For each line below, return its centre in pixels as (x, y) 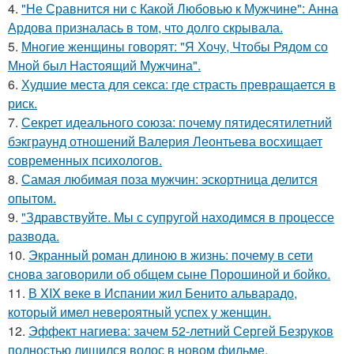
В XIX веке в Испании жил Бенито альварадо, (163, 293)
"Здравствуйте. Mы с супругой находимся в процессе (178, 217)
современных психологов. (85, 160)
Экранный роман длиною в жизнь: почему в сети (171, 255)
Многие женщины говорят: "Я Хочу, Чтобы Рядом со (175, 47)
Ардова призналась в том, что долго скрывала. (145, 28)
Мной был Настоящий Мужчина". (104, 66)
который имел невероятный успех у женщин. (139, 312)
